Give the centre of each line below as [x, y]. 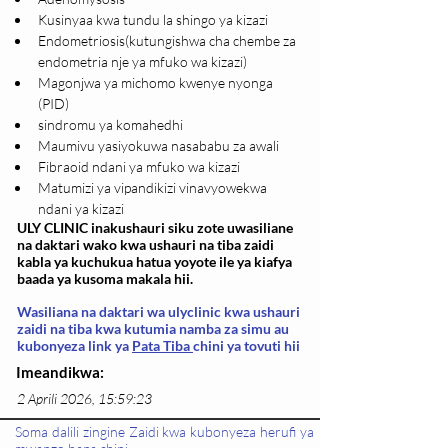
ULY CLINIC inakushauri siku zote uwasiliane [155, 228]
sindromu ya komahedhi [110, 125]
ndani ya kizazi [81, 209]
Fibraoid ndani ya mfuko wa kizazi [139, 167]
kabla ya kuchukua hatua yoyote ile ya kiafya [154, 262]
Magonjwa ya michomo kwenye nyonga [157, 83]
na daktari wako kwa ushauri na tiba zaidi [145, 245]
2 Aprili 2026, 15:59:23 [84, 399]
